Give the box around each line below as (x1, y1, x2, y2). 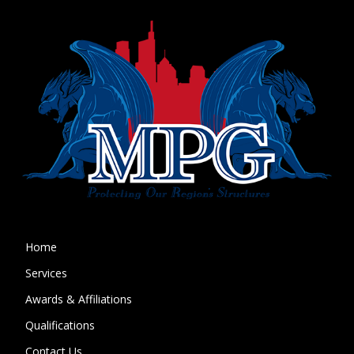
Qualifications (25, 318, 96, 333)
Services (25, 265, 68, 281)
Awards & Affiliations (25, 292, 133, 307)
